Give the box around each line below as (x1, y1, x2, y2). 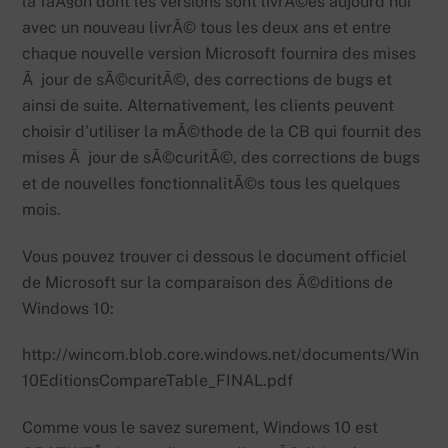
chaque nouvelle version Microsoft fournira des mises (22, 43, 417, 63)
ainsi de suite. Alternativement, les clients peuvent (22, 95, 395, 115)
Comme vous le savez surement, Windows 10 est (22, 418, 379, 438)
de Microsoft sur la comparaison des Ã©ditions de (22, 272, 394, 292)
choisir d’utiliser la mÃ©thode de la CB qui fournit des (22, 121, 422, 141)
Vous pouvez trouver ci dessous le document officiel (22, 246, 408, 266)
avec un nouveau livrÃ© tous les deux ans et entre (22, 17, 392, 37)
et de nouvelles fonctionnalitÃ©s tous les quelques (22, 173, 401, 193)
